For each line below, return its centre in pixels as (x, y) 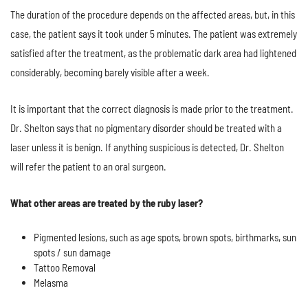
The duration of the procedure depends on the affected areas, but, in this (153, 15)
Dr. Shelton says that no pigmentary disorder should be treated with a (146, 128)
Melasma (51, 283)
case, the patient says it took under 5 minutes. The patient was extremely (154, 34)
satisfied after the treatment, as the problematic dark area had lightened (153, 53)
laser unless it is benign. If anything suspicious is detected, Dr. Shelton (147, 147)
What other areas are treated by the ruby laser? (107, 203)
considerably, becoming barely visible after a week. (110, 73)
